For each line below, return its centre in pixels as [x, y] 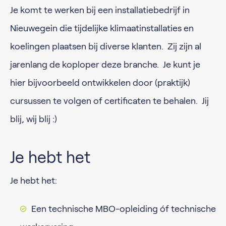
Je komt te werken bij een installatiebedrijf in [100, 10]
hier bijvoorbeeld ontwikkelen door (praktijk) [100, 83]
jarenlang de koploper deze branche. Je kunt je [105, 65]
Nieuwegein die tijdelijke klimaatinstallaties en [102, 28]
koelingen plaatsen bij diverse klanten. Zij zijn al [106, 46]
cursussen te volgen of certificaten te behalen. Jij [109, 101]
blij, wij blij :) [37, 119]
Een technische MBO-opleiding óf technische [124, 209]
